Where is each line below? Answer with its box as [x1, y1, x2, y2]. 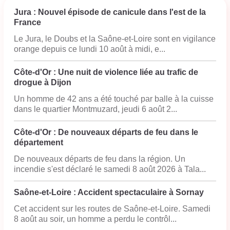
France [14, 18, 41, 27]
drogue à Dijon [14, 78, 71, 87]
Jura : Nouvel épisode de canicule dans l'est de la [14, 8, 206, 16]
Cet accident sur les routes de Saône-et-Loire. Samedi [14, 204, 210, 213]
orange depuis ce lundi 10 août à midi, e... [14, 45, 165, 53]
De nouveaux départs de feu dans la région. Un [14, 155, 185, 163]
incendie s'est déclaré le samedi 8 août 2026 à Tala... [14, 165, 206, 174]
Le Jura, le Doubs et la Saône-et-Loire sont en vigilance [14, 34, 216, 43]
